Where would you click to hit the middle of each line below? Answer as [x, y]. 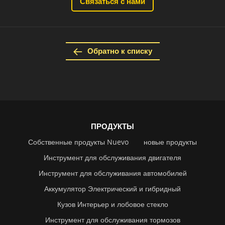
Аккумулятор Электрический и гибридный [113, 188]
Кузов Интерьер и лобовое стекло [113, 204]
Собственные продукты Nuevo [78, 142]
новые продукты [170, 142]
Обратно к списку [120, 51]
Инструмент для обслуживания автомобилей [113, 173]
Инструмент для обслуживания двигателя [113, 157]
